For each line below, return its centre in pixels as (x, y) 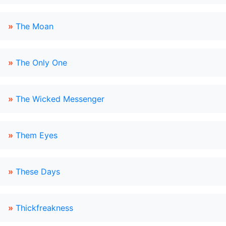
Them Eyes (37, 135)
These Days (38, 172)
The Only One (41, 63)
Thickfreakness (44, 208)
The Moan (35, 26)
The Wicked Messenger (60, 99)
